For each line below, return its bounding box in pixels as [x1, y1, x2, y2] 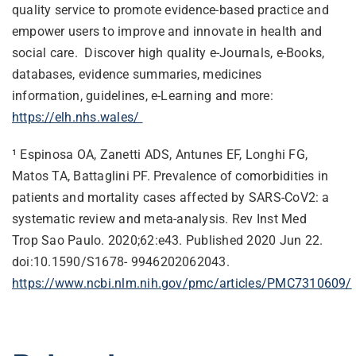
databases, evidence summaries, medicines [11, 67, 262, 83]
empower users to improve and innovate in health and [11, 24, 323, 40]
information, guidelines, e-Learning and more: [11, 88, 273, 104]
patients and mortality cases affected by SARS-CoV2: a [11, 190, 330, 206]
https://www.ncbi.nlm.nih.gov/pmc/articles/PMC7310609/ [11, 276, 352, 292]
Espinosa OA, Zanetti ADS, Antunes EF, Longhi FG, [20, 147, 308, 163]
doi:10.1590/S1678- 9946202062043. [11, 254, 230, 270]
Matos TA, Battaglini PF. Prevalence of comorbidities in [11, 168, 329, 184]
